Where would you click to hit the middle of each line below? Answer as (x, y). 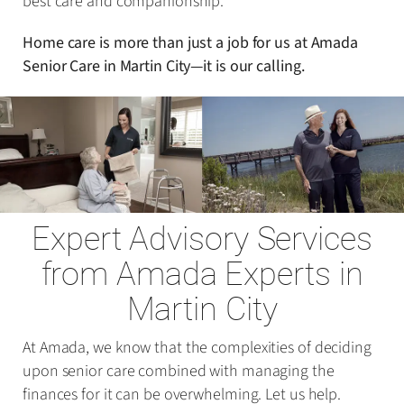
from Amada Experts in (202, 274)
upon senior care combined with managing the (179, 371)
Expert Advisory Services (202, 239)
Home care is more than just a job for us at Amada (191, 43)
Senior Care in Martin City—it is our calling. (164, 67)
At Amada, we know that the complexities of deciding (197, 347)
